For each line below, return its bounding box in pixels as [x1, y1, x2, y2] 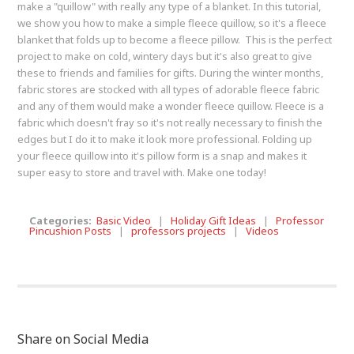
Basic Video [96, 213, 152, 228]
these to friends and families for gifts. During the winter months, [17, 66, 324, 81]
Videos [246, 224, 280, 239]
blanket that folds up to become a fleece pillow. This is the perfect [17, 32, 333, 47]
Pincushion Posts [29, 224, 112, 239]
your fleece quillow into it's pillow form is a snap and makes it [17, 149, 307, 164]
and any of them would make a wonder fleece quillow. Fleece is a [17, 99, 325, 114]
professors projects [131, 224, 227, 239]
